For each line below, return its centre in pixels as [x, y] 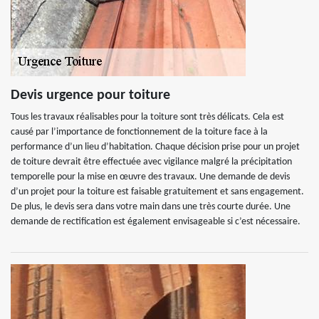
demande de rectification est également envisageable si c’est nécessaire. [156, 222]
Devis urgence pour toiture [90, 95]
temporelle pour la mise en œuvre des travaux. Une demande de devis [150, 177]
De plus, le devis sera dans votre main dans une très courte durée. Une [151, 207]
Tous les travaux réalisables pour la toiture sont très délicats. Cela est [147, 117]
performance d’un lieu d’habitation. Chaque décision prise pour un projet [155, 147]
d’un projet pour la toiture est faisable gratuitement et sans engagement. [157, 192]
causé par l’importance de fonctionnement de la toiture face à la [139, 132]
